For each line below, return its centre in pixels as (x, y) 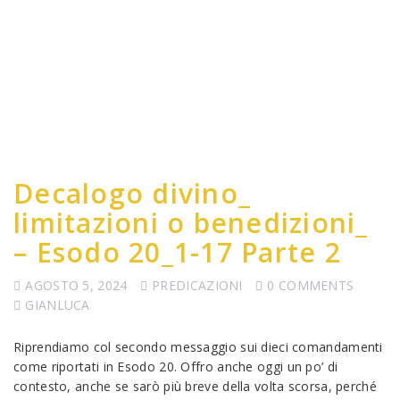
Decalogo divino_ (132, 193)
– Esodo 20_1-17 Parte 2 (177, 252)
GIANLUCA (58, 305)
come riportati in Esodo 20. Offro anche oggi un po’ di (176, 367)
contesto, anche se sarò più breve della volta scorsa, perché (195, 386)
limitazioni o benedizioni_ (191, 223)
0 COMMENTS (311, 285)
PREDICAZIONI (197, 285)
